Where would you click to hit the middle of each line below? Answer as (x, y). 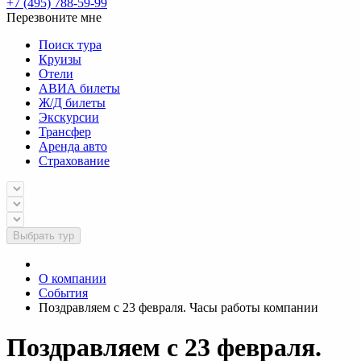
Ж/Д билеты (72, 103)
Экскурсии (69, 118)
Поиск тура (70, 45)
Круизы (60, 60)
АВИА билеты (79, 89)
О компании (73, 279)
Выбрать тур (44, 236)
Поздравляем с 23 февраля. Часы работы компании (178, 308)
